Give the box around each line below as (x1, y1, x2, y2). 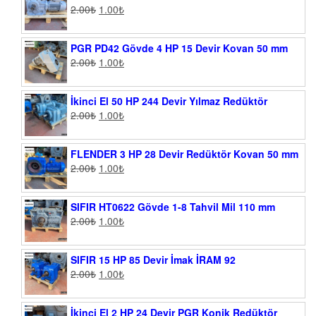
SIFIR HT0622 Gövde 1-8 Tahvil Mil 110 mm (71, 200, 275, 214)
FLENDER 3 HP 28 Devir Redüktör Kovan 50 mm (71, 147, 298, 162)
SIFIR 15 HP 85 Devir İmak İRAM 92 (71, 253, 236, 267)
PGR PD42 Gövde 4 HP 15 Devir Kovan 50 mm (71, 41, 288, 56)
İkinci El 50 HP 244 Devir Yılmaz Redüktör (71, 94, 267, 109)
